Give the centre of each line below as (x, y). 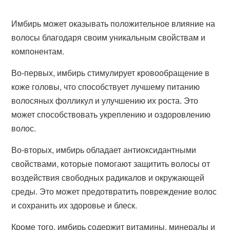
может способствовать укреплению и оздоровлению (111, 114)
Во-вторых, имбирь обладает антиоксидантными (104, 150)
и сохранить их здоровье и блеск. (74, 205)
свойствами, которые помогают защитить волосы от (111, 164)
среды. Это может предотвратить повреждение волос (114, 191)
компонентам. (38, 51)
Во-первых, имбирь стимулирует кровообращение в (111, 73)
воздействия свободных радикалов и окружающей (108, 177)
